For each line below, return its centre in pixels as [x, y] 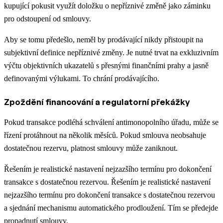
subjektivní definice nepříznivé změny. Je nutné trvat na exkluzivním [111, 53]
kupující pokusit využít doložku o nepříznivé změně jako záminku [107, 6]
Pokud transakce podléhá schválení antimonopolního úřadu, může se [111, 122]
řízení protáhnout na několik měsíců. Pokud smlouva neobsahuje [105, 135]
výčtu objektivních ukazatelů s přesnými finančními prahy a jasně [106, 66]
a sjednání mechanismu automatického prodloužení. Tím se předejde [111, 208]
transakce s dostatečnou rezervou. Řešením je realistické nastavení [107, 182]
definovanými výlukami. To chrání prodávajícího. [82, 79]
